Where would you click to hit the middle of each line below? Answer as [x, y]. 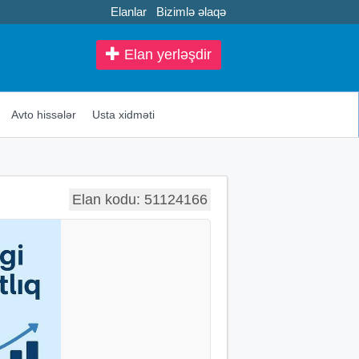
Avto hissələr [43, 114]
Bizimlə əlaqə [191, 12]
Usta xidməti [123, 114]
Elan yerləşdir [166, 54]
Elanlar [129, 12]
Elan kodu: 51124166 [140, 199]
